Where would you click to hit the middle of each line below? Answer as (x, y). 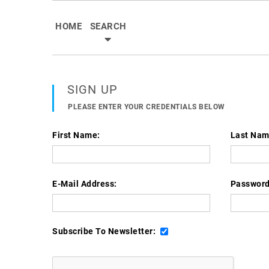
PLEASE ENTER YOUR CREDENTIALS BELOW (147, 107)
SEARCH (108, 26)
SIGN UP (92, 89)
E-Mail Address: (85, 184)
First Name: (76, 135)
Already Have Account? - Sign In (109, 263)
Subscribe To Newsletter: (104, 231)
